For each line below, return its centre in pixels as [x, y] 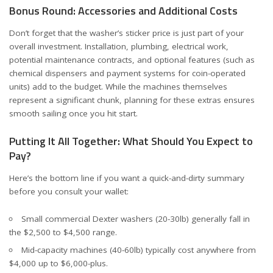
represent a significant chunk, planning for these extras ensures [132, 100]
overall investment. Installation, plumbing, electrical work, [119, 46]
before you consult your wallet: [69, 191]
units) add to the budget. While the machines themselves [118, 87]
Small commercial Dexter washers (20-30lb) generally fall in [135, 218]
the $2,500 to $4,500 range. [63, 232]
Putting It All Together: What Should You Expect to [131, 141]
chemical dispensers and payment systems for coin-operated [127, 73]
